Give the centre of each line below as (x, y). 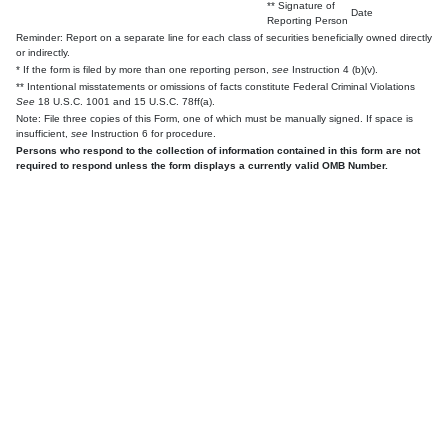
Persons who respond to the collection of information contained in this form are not (218, 150)
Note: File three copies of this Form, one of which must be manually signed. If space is (214, 118)
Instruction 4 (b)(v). (333, 69)
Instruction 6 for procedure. (152, 133)
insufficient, (43, 133)
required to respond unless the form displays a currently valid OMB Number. (202, 165)
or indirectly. (43, 52)
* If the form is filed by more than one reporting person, (144, 69)
